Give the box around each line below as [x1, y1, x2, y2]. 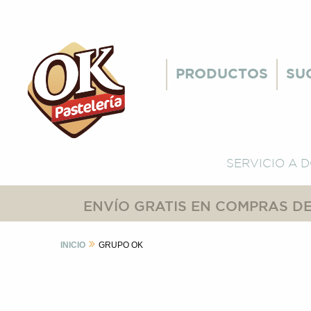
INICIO [60, 240, 85, 250]
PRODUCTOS [176, 68, 268, 81]
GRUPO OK [99, 240, 143, 250]
